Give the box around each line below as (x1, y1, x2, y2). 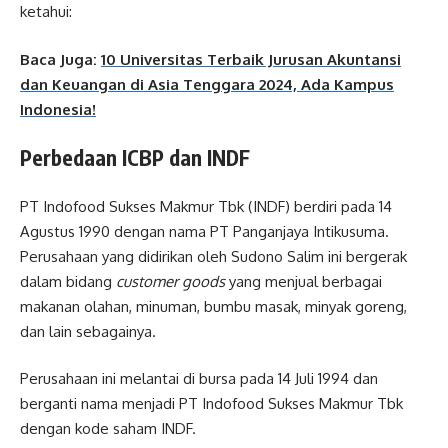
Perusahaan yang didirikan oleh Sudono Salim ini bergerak (20, 246, 407, 266)
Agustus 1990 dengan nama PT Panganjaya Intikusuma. (20, 221, 389, 241)
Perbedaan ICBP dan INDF (20, 144, 250, 172)
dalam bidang (20, 271, 116, 291)
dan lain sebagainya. (20, 321, 156, 341)
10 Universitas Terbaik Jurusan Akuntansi (101, 49, 401, 69)
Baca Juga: (20, 49, 101, 69)
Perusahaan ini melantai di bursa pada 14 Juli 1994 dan (20, 369, 378, 389)
